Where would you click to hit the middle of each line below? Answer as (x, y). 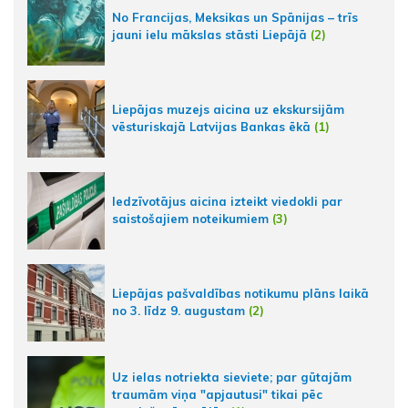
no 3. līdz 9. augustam (178, 311)
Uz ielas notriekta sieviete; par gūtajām (232, 377)
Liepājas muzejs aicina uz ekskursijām (228, 110)
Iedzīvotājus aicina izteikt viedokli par (227, 202)
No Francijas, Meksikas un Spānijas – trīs (235, 18)
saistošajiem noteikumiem (192, 219)
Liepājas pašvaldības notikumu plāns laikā (240, 294)
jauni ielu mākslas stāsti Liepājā (209, 35)
